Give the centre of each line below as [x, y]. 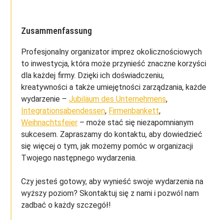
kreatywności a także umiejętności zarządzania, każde [114, 87]
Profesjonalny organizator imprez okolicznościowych [112, 52]
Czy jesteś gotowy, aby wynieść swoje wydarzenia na [112, 182]
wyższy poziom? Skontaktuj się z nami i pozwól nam [110, 193]
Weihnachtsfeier [50, 123]
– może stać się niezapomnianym [136, 123]
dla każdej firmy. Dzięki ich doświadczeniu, [93, 76]
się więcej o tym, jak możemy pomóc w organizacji [107, 146]
